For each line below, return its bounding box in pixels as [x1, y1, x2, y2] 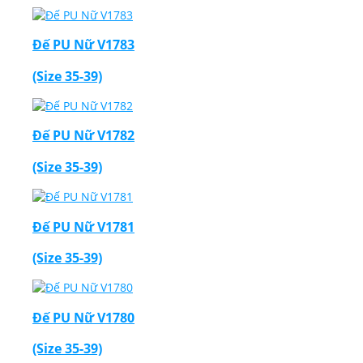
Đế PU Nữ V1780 [32, 308, 135, 327]
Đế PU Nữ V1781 [32, 217, 135, 236]
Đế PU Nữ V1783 [32, 36, 135, 54]
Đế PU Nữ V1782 [32, 126, 135, 145]
